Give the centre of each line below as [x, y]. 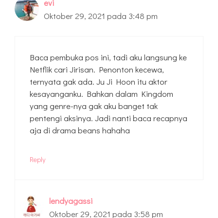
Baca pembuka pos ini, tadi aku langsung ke [108, 57]
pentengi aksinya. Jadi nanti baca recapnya [109, 118]
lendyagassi [71, 200]
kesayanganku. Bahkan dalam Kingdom [101, 93]
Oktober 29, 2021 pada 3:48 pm [101, 16]
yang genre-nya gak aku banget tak [94, 106]
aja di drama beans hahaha [80, 130]
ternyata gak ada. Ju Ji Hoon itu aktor [99, 81]
